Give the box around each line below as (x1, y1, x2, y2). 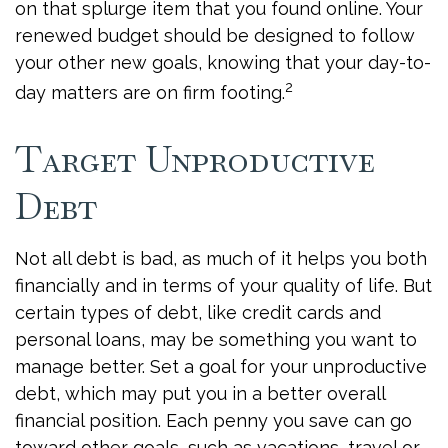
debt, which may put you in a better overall (15, 383, 385, 404)
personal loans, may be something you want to (15, 329, 417, 350)
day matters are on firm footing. (15, 82, 285, 103)
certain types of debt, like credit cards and (15, 302, 381, 323)
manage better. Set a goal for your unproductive (15, 356, 427, 377)
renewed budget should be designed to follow (15, 25, 415, 46)
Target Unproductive (15, 136, 375, 183)
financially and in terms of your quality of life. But (15, 275, 432, 296)
